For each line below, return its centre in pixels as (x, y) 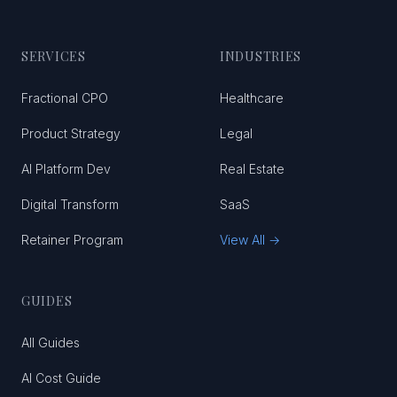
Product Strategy (71, 133)
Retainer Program (72, 240)
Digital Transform (70, 204)
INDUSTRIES (261, 56)
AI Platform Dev (66, 169)
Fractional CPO (65, 98)
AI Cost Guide (61, 378)
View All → (250, 240)
